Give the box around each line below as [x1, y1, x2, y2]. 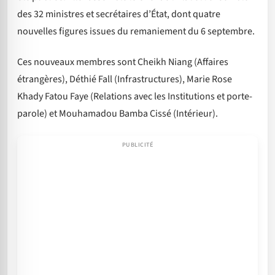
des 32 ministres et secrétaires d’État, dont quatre [17, 7, 220, 21]
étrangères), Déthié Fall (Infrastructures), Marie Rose [17, 72, 232, 87]
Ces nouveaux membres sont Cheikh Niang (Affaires [17, 55, 228, 69]
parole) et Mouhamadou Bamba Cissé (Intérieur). [17, 107, 218, 121]
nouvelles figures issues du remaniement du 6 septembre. [17, 24, 255, 38]
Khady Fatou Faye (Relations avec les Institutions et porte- [17, 90, 252, 104]
